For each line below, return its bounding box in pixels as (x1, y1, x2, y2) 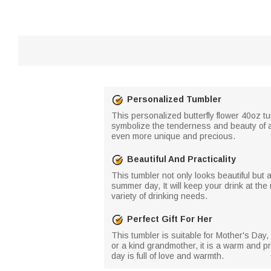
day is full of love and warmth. (111, 250, 224, 261)
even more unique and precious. (111, 131, 235, 141)
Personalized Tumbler (127, 94, 221, 104)
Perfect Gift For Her (127, 214, 212, 224)
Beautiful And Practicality (127, 154, 236, 164)
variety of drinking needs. (111, 191, 207, 201)
